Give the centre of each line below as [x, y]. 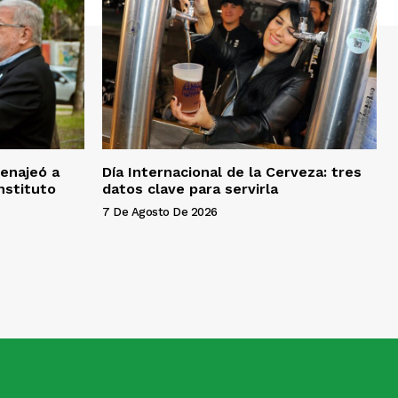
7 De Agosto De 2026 [160, 211]
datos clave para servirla [190, 188]
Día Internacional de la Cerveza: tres [232, 171]
